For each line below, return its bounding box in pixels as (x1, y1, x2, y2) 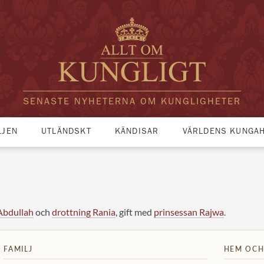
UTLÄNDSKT (41, 128, 91, 137)
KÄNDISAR (114, 128, 159, 137)
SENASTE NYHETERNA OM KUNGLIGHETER (23, 98, 241, 108)
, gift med (115, 206, 154, 218)
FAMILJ (4, 245, 33, 254)
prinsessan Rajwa (154, 206, 224, 218)
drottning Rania (52, 206, 115, 218)
